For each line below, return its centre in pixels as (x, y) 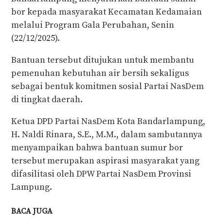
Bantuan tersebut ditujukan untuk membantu (103, 60)
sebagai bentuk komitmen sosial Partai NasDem (108, 87)
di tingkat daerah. (47, 100)
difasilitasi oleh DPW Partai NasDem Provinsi (101, 174)
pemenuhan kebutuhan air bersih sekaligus (100, 73)
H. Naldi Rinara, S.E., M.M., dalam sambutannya (107, 135)
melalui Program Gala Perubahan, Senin (93, 25)
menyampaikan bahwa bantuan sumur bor (97, 148)
